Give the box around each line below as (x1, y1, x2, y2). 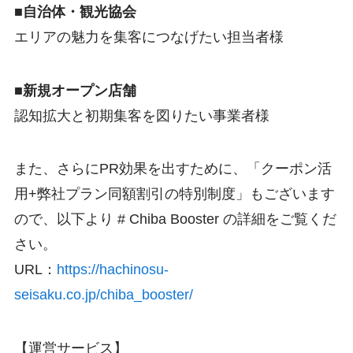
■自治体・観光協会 (13, 3, 136, 20)
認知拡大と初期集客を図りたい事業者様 (13, 107, 269, 124)
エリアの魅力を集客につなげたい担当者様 (13, 28, 284, 45)
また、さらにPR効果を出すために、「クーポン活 (13, 161, 332, 177)
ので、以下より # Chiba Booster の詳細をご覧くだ (13, 211, 336, 228)
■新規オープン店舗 (13, 82, 136, 98)
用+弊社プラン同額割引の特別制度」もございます (13, 186, 335, 203)
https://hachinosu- (56, 262, 169, 278)
